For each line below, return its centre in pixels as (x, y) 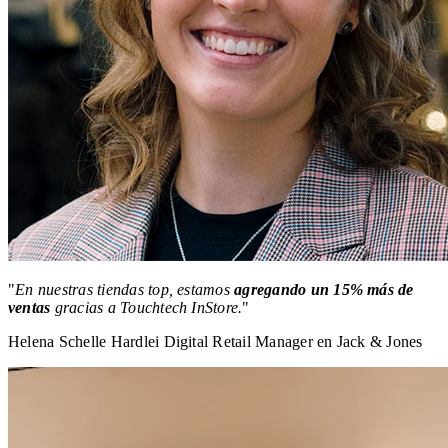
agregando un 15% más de (324, 289)
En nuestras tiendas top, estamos (125, 289)
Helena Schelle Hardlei (84, 341)
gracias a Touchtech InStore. (146, 307)
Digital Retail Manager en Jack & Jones (293, 341)
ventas (29, 307)
